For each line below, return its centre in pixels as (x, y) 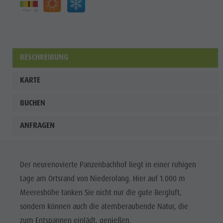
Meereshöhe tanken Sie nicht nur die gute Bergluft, (101, 193)
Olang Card (184, 43)
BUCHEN (32, 103)
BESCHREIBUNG (44, 57)
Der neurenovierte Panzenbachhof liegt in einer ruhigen (108, 165)
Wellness (180, 60)
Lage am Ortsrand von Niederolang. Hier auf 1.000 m (102, 179)
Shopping (181, 9)
